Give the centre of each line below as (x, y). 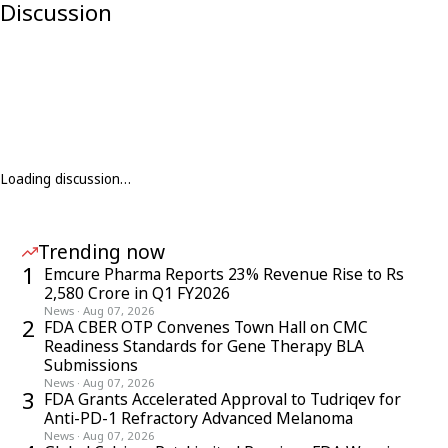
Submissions (91, 365)
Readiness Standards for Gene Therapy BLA (204, 346)
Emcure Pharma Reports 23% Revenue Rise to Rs (224, 274)
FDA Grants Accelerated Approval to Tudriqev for (222, 399)
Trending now (101, 252)
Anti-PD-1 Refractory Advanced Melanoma (198, 418)
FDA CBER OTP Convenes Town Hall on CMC (206, 327)
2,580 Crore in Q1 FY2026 (137, 293)
